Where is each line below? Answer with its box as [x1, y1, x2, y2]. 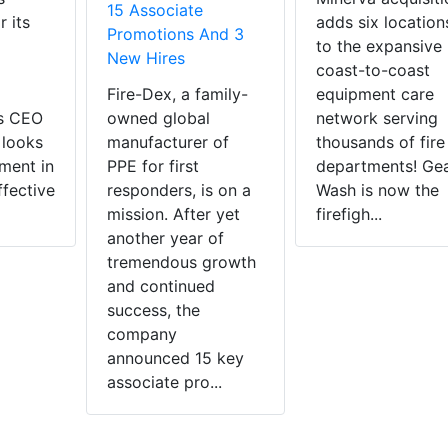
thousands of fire [315, 132, 445, 153]
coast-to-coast [315, 60, 430, 81]
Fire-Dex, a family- [107, 84, 248, 105]
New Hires [107, 48, 185, 69]
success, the [107, 300, 200, 321]
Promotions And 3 [107, 24, 244, 45]
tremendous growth [107, 252, 256, 273]
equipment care [315, 84, 434, 105]
